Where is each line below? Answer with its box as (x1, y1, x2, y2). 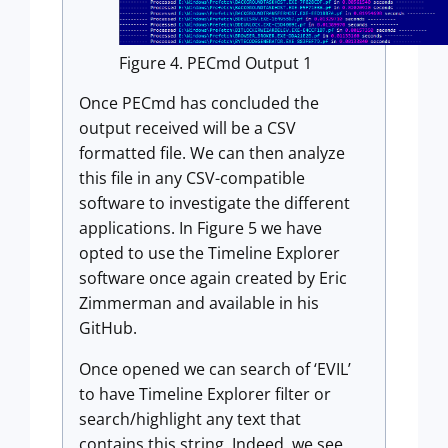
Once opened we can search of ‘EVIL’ (79, 358, 351, 381)
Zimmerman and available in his (79, 292, 319, 315)
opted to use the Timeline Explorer (79, 242, 340, 265)
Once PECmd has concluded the (79, 92, 319, 115)
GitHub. (79, 317, 137, 340)
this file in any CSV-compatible (79, 167, 305, 190)
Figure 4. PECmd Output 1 (119, 52, 312, 75)
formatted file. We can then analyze (79, 142, 345, 165)
